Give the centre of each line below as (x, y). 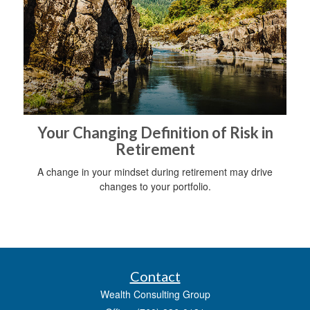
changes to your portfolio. (155, 186)
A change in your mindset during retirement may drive (155, 171)
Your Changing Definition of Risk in (155, 132)
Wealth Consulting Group (155, 294)
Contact (155, 276)
